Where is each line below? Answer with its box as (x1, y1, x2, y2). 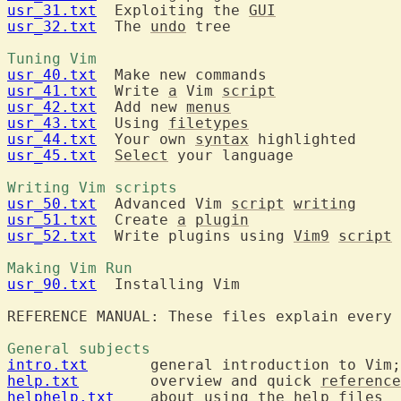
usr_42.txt (7, 98, 97, 115)
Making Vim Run (7, 259, 141, 277)
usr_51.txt (7, 210, 97, 228)
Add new (97, 98, 186, 115)
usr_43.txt (7, 114, 97, 132)
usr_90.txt (7, 275, 97, 293)
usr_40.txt (7, 65, 97, 83)
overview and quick (150, 371, 320, 389)
